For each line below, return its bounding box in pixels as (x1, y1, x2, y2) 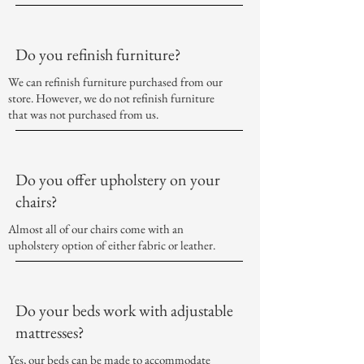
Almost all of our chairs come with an (8, 221, 184, 237)
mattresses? (15, 322, 88, 344)
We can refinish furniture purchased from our (8, 74, 223, 90)
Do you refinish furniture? (15, 44, 184, 66)
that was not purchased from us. (8, 106, 161, 123)
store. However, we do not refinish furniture (8, 90, 214, 106)
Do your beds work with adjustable (15, 300, 233, 322)
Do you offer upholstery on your (15, 169, 220, 191)
